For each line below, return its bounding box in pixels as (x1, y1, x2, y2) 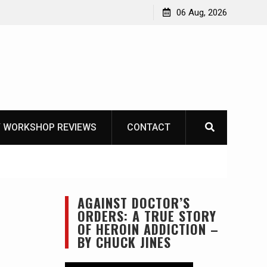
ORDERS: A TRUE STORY (77, 206, 216, 225)
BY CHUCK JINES (77, 232, 171, 252)
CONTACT (127, 122, 170, 133)
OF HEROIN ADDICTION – (77, 219, 219, 238)
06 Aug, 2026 (176, 7, 227, 18)
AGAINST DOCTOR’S (77, 193, 190, 212)
